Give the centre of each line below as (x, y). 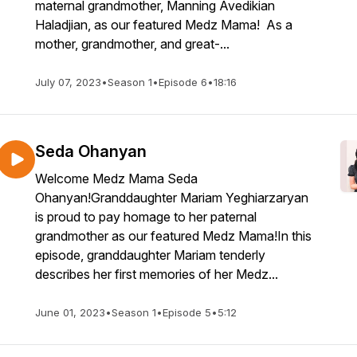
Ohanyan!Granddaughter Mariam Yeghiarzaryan (172, 198)
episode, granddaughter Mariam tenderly (150, 255)
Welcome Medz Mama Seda (116, 178)
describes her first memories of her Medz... (157, 274)
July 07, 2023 (68, 82)
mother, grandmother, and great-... (132, 44)
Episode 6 (183, 82)
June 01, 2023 (70, 312)
